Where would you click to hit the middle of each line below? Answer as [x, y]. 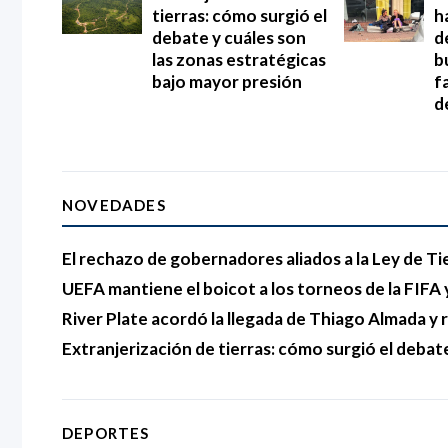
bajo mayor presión [227, 81]
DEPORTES [106, 432]
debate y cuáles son [229, 37]
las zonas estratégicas [239, 59]
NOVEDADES [114, 204]
